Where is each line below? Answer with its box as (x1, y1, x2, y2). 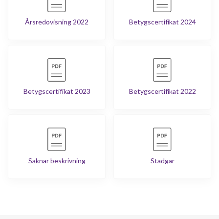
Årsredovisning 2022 (25, 18, 88, 26)
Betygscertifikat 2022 (129, 87, 196, 96)
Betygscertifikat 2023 (23, 87, 90, 96)
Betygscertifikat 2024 (129, 18, 196, 26)
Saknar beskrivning (28, 156, 86, 165)
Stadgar (150, 156, 175, 165)
